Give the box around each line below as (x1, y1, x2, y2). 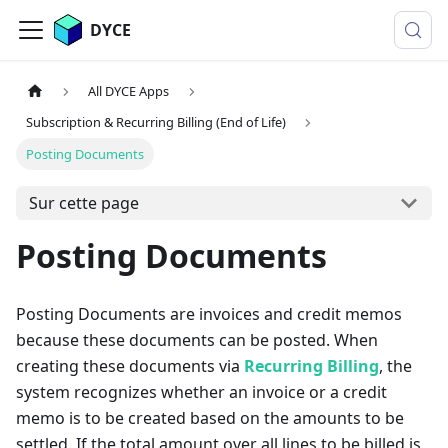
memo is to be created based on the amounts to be (16, 407, 404, 430)
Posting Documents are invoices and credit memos (16, 303, 402, 326)
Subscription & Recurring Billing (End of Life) (26, 113, 287, 132)
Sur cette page (28, 192, 139, 215)
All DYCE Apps (88, 82, 170, 101)
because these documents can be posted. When (16, 329, 378, 352)
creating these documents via (16, 355, 244, 378)
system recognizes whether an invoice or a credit (16, 381, 387, 404)
